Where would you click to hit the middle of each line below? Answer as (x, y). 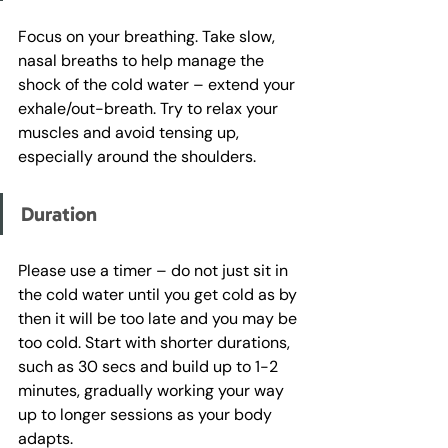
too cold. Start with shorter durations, (156, 343)
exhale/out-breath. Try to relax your (150, 109)
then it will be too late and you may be (159, 319)
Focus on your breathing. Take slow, (148, 37)
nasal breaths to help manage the (143, 61)
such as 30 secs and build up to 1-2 (150, 367)
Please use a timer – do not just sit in (155, 271)
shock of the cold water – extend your (158, 85)
